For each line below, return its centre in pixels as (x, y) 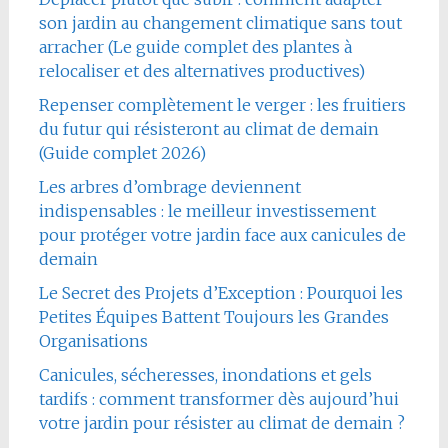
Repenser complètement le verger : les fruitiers (222, 104)
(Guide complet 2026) (122, 152)
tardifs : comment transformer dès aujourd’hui (218, 398)
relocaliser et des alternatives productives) (201, 70)
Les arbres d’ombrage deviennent (169, 186)
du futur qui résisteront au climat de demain (208, 128)
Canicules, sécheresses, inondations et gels (205, 374)
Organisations (93, 340)
